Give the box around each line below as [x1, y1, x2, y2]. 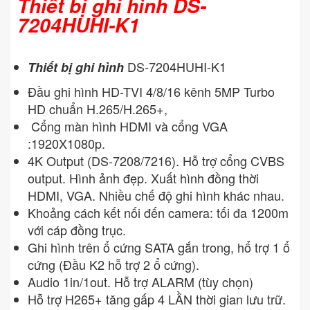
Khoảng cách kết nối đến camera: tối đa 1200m [28, 203, 289, 222]
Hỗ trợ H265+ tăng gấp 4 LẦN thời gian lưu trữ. [28, 290, 286, 309]
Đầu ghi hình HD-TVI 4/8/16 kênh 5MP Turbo [28, 82, 275, 101]
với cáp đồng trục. [28, 221, 126, 239]
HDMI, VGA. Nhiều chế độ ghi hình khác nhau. [28, 186, 284, 205]
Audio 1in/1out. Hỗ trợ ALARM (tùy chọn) [28, 273, 253, 291]
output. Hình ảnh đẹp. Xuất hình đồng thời [28, 169, 259, 188]
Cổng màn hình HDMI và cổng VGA [28, 117, 228, 136]
